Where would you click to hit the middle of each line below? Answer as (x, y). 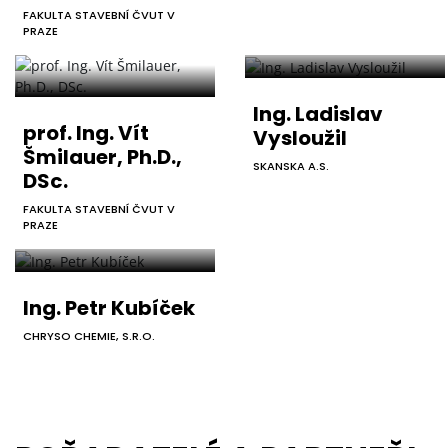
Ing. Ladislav (318, 113)
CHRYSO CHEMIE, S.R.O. (89, 335)
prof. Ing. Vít (86, 132)
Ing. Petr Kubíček (109, 307)
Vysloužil (300, 137)
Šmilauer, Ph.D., (102, 156)
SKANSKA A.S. (291, 165)
